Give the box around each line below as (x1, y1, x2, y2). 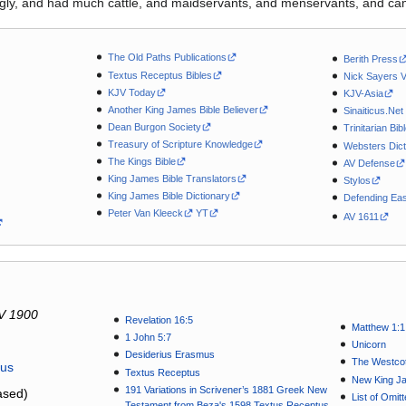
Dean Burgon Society (107, 121, 201, 132)
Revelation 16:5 (124, 314, 193, 326)
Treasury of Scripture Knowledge (107, 138, 253, 150)
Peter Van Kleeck (107, 208, 183, 219)
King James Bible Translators (107, 173, 237, 185)
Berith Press (343, 53, 399, 65)
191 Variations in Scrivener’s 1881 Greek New (124, 383, 327, 395)
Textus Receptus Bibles (107, 69, 212, 81)
